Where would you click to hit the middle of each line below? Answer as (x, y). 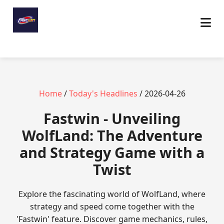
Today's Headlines (103, 93)
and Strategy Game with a (112, 152)
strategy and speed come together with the (112, 206)
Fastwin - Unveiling (112, 118)
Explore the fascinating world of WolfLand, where (112, 194)
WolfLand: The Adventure (112, 135)
